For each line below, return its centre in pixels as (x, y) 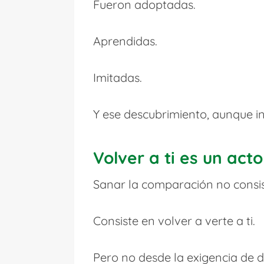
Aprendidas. (125, 41)
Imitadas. (118, 77)
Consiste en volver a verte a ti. (174, 220)
